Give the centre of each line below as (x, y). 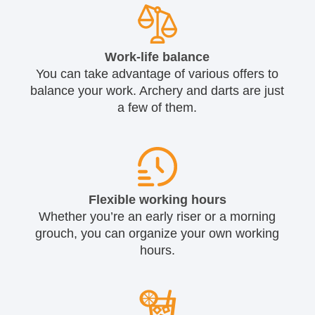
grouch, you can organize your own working (157, 233)
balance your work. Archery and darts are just (157, 90)
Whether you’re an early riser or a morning (157, 216)
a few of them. (157, 107)
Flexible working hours (157, 199)
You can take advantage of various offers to (157, 73)
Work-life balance (157, 57)
